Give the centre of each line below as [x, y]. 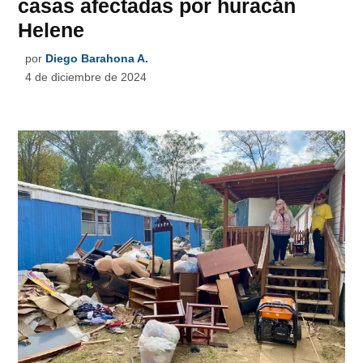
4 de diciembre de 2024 [86, 77]
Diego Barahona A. [97, 58]
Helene [51, 30]
